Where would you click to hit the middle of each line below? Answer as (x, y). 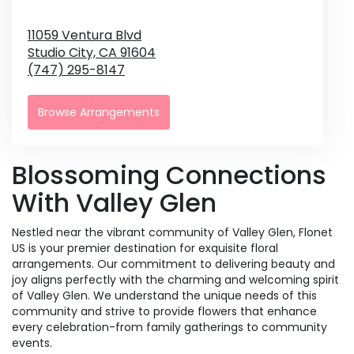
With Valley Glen (114, 202)
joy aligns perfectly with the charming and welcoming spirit (175, 279)
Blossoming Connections (169, 175)
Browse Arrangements (99, 112)
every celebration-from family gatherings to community (169, 327)
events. (32, 343)
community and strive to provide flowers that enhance (164, 311)
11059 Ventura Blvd (85, 35)
